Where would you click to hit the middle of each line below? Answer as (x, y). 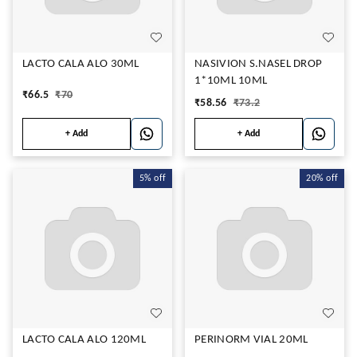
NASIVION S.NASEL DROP (259, 64)
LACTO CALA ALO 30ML (81, 64)
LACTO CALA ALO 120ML (84, 340)
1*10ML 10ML (231, 81)
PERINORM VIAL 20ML (251, 340)
